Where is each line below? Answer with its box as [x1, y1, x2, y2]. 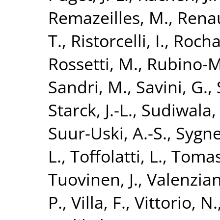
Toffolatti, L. [70, 144, 163, 167]
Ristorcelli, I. [71, 28, 165, 52]
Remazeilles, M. [48, 5, 168, 29]
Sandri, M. [48, 75, 127, 98]
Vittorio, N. [135, 190, 218, 214]
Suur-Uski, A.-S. [48, 121, 167, 144]
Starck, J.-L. [48, 98, 133, 121]
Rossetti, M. [48, 52, 138, 75]
